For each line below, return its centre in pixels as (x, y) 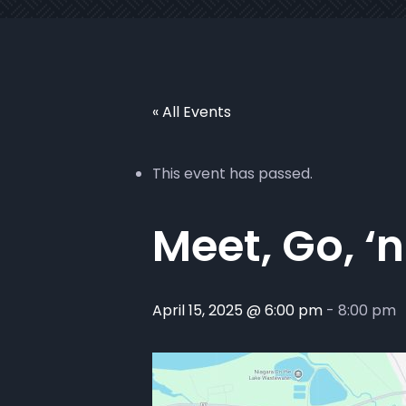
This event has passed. (232, 174)
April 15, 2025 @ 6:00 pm (237, 310)
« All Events (192, 112)
